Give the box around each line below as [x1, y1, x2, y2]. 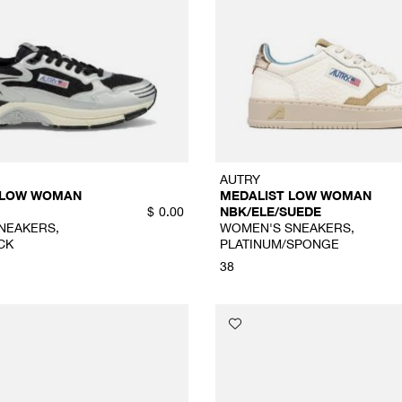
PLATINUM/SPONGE [219, 235, 339, 251]
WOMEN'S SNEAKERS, [219, 219, 354, 235]
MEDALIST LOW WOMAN [219, 187, 371, 203]
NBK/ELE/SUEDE [219, 203, 321, 219]
